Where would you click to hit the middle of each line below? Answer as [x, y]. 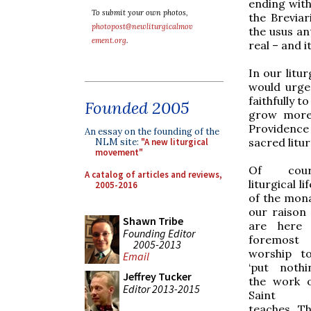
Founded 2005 [137, 108]
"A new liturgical [175, 142]
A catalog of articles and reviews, [153, 174]
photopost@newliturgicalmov [142, 26]
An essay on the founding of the [152, 132]
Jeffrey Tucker [157, 276]
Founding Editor [159, 233]
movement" [119, 152]
